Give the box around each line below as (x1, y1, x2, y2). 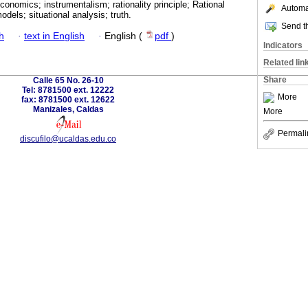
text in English (24, 30, 85, 41)
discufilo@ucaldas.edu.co (20, 133, 116, 144)
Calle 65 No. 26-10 (32, 75, 104, 85)
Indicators (263, 41, 302, 50)
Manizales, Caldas (32, 104, 104, 114)
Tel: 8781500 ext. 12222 (22, 85, 114, 95)
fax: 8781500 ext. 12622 (21, 94, 115, 104)
